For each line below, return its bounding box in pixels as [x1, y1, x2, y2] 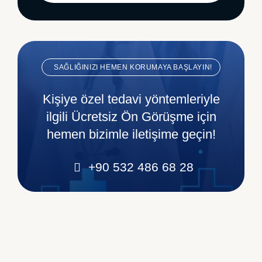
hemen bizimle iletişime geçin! [46, 126, 216, 142]
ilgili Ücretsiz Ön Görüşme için [46, 109, 216, 124]
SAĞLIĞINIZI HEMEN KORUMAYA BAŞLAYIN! [54, 63, 212, 71]
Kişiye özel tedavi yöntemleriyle [42, 91, 220, 106]
